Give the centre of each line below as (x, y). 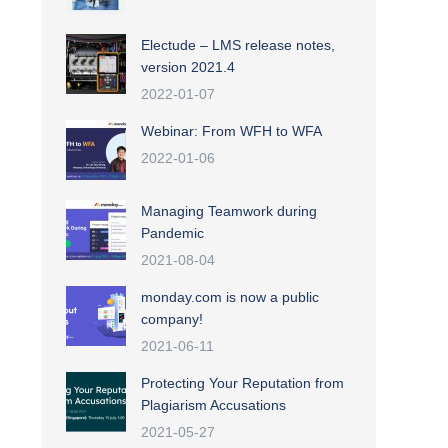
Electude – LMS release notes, (238, 45)
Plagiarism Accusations (213, 405)
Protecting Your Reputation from (242, 383)
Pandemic (172, 233)
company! (172, 319)
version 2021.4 (188, 67)
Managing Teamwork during (229, 211)
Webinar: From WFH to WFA (231, 131)
